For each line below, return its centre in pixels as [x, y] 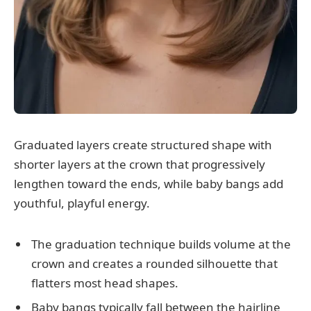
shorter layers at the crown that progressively [140, 165]
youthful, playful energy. [82, 203]
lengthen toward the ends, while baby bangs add [149, 184]
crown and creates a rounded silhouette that [154, 263]
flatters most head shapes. [105, 283]
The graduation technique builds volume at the [161, 244]
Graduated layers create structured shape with [143, 145]
